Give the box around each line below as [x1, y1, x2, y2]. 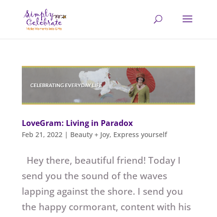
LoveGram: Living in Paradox [21, 117, 133, 128]
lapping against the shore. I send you [21, 185, 183, 198]
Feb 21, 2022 [21, 129, 62, 139]
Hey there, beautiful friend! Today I [21, 154, 181, 167]
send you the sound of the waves [21, 169, 167, 182]
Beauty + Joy [70, 129, 109, 139]
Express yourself [113, 129, 167, 139]
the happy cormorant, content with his [21, 200, 191, 213]
